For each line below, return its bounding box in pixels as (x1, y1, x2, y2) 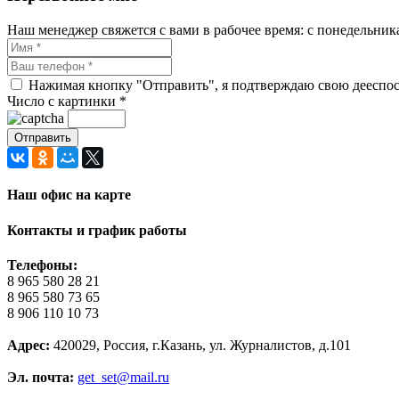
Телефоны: (7, 256, 77, 273)
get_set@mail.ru (77, 369, 169, 385)
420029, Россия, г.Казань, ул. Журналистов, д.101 (50, 337, 351, 353)
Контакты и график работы (7, 222, 187, 238)
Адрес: (7, 337, 50, 353)
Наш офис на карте (7, 187, 131, 203)
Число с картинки (7, 94, 116, 110)
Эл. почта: (7, 369, 74, 385)
